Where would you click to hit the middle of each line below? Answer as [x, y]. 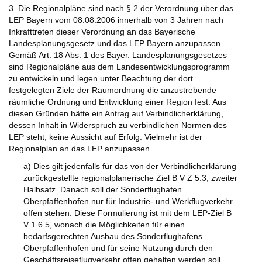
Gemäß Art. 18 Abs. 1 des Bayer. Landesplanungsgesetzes [118, 55]
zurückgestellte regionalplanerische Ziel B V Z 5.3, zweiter [130, 178]
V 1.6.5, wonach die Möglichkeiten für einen [104, 225]
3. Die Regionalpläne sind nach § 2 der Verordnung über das [121, 8]
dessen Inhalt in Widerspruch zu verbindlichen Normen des [118, 125]
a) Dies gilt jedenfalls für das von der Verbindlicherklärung [130, 166]
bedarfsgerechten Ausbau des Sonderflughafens [113, 237]
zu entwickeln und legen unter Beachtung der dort [101, 79]
